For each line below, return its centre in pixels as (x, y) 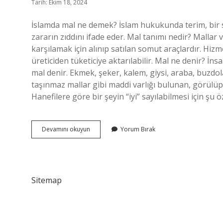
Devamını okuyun (66, 129)
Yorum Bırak (138, 129)
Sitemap (47, 180)
